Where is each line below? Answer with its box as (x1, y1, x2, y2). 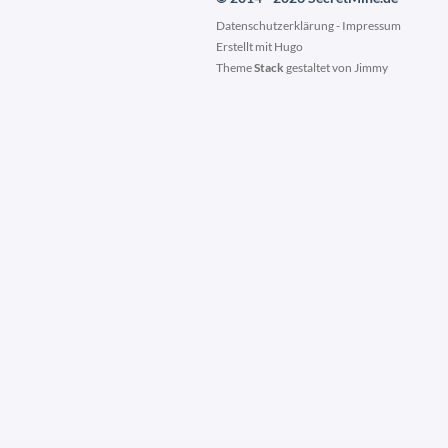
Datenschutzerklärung (215, 17, 334, 33)
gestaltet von (283, 59, 354, 75)
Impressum (341, 17, 401, 33)
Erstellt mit (215, 38, 274, 54)
